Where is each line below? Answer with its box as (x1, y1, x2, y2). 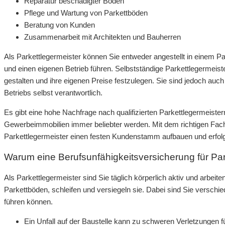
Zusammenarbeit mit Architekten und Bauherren (24, 33, 181, 42)
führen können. (4, 197, 53, 206)
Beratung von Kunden (24, 21, 95, 30)
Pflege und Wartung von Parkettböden (24, 9, 148, 18)
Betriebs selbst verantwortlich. (4, 88, 102, 97)
